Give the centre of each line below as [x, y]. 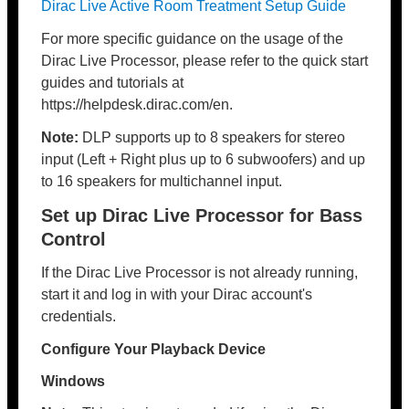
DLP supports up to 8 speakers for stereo [212, 137]
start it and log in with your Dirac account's [177, 294]
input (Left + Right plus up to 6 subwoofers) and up [203, 159]
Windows [73, 381]
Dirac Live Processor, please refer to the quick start [204, 61]
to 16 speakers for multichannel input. [162, 181]
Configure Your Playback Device [153, 349]
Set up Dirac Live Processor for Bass [202, 215]
